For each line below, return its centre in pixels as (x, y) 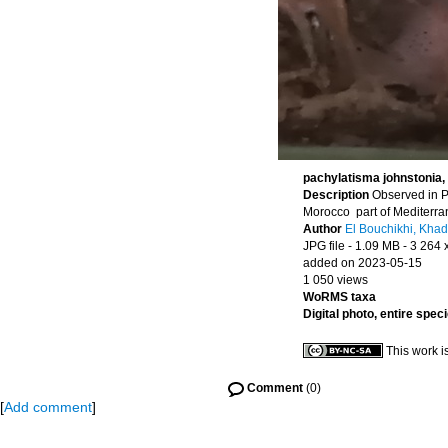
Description (337, 195)
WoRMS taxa (339, 297)
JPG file (324, 246)
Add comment (48, 407)
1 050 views (335, 280)
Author (324, 229)
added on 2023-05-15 (362, 263)
